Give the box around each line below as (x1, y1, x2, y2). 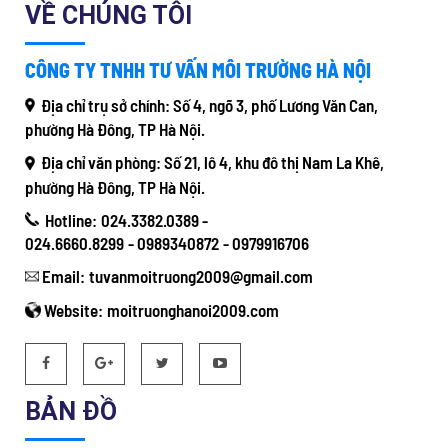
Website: (41, 299, 103, 320)
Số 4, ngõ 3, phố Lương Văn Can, (173, 95, 378, 115)
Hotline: (39, 209, 97, 230)
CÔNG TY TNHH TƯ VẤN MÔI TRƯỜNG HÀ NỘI (25, 58, 371, 82)
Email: (39, 266, 85, 287)
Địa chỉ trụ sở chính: (35, 95, 173, 115)
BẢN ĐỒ (25, 395, 117, 427)
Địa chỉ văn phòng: (35, 152, 164, 173)
